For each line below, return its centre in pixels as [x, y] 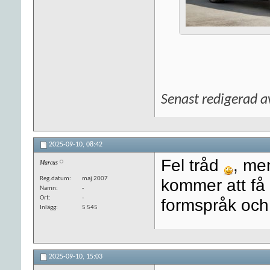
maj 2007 [95, 178]
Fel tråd [192, 165]
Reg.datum [55, 178]
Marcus [49, 162]
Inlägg [48, 207]
